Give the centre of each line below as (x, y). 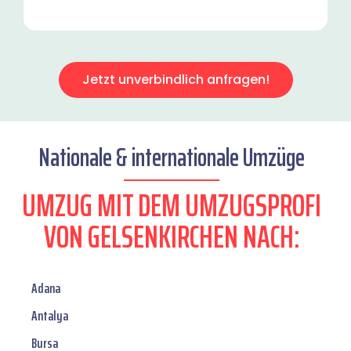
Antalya (50, 316)
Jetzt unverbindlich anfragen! (175, 80)
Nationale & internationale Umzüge (172, 158)
